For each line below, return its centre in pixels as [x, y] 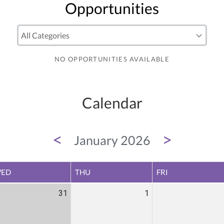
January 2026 [112, 140]
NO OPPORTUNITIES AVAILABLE [112, 59]
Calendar [112, 102]
